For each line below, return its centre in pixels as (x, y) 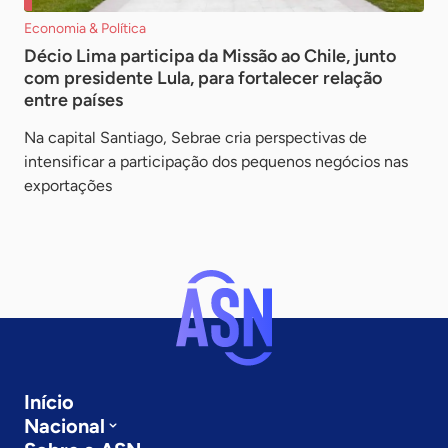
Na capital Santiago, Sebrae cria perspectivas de (195, 137)
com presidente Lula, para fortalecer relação (203, 77)
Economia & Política (85, 28)
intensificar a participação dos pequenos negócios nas (216, 161)
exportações (68, 185)
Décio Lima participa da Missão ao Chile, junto (210, 55)
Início (49, 401)
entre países (73, 99)
